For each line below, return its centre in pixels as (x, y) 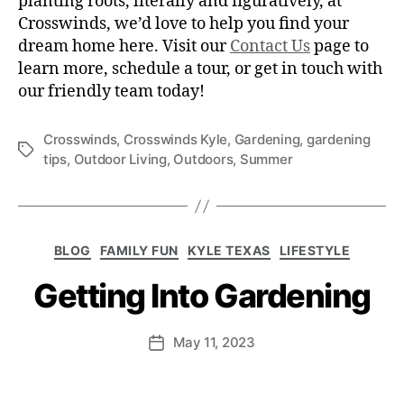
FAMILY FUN (139, 251)
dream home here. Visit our (124, 47)
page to (340, 47)
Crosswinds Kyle (175, 140)
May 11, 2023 (214, 342)
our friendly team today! (111, 92)
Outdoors (203, 160)
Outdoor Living (120, 160)
